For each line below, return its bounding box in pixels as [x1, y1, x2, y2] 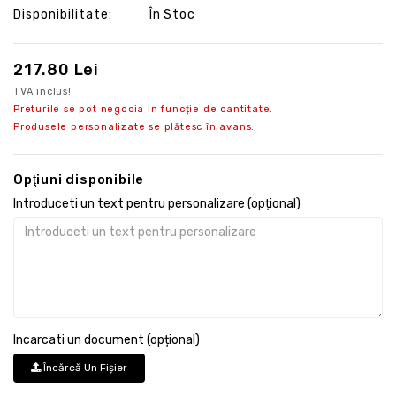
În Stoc [146, 6, 195, 22]
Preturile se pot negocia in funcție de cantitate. [13, 103, 274, 115]
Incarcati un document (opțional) [13, 331, 200, 347]
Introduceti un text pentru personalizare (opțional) [13, 195, 301, 211]
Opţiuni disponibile [13, 171, 145, 187]
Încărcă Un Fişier [41, 361, 127, 374]
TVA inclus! [13, 85, 72, 97]
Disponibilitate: [13, 6, 112, 22]
